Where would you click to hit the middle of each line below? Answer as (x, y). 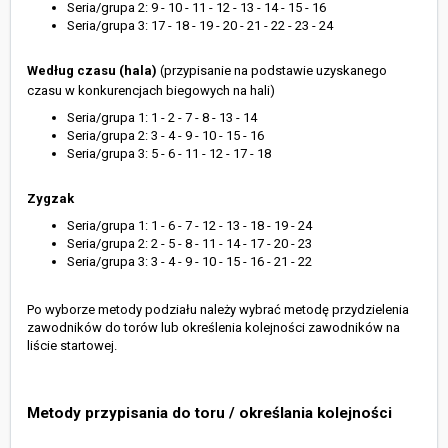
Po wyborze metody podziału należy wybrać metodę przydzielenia (218, 310)
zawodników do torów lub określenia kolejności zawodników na (213, 328)
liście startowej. (72, 346)
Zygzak (50, 199)
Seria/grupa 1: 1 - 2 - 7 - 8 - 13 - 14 (162, 118)
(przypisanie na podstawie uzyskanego (273, 71)
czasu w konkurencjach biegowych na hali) (151, 91)
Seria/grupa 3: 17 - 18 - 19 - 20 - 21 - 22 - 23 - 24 (200, 26)
